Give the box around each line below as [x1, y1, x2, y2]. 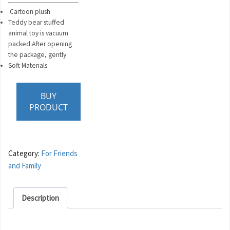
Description [22, 193, 59, 203]
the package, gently [8, 50, 66, 60]
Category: [8, 148, 41, 159]
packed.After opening [8, 40, 72, 49]
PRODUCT [29, 101, 68, 113]
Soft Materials [8, 61, 47, 70]
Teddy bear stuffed [8, 18, 64, 27]
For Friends [41, 148, 78, 159]
